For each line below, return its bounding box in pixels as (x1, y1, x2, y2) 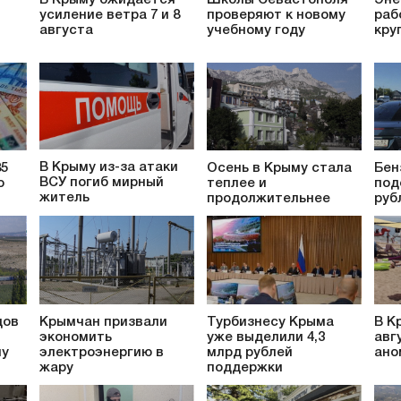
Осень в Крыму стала (207, 162, 352, 175)
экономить (39, 330, 112, 344)
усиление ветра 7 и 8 (39, 8, 180, 21)
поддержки (207, 361, 283, 374)
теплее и (207, 177, 267, 191)
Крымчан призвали (39, 315, 167, 328)
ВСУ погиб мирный (39, 176, 164, 189)
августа (39, 23, 93, 37)
